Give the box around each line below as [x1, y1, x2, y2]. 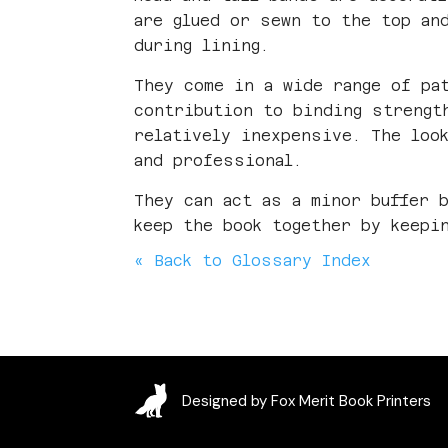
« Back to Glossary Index [134, 251, 372, 269]
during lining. [134, 36, 270, 54]
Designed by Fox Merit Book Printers [181, 390, 431, 411]
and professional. [134, 151, 303, 169]
